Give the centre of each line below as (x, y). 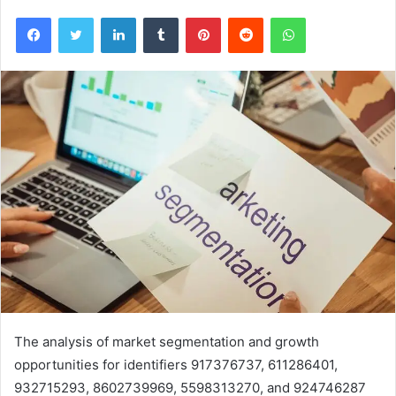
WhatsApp (333, 17)
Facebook (77, 17)
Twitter (112, 17)
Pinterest (245, 17)
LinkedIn (158, 17)
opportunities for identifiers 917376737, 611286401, (176, 364)
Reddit (280, 17)
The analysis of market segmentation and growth (167, 341)
